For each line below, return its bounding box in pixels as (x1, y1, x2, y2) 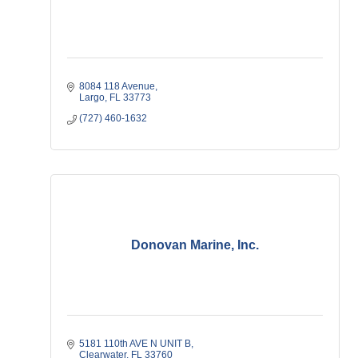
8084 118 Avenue (79, 81, 155, 92)
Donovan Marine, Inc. (131, 238, 259, 252)
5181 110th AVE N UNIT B (79, 338, 191, 349)
